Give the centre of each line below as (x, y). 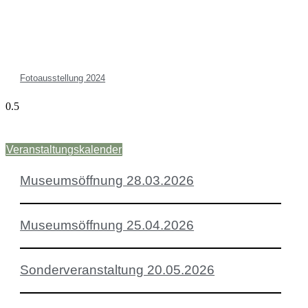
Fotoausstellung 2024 (63, 78)
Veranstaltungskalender (64, 150)
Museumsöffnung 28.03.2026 (107, 181)
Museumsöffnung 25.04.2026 (107, 225)
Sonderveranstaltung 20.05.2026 (118, 269)
